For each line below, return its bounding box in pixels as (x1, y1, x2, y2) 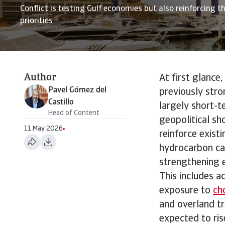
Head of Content (48, 109, 99, 117)
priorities (20, 17, 53, 25)
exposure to (159, 186, 213, 196)
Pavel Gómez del (48, 86, 106, 94)
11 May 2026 (24, 125, 63, 133)
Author (24, 73, 56, 83)
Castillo (48, 98, 74, 106)
